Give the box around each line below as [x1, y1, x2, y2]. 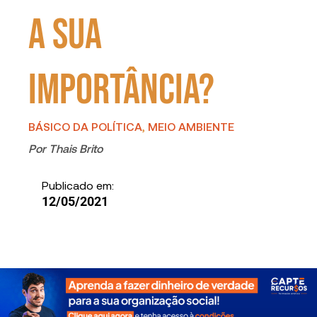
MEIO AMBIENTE [148, 119, 235, 133]
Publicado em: [41, 178, 114, 192]
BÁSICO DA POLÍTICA [28, 119, 143, 133]
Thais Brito [49, 141, 103, 155]
